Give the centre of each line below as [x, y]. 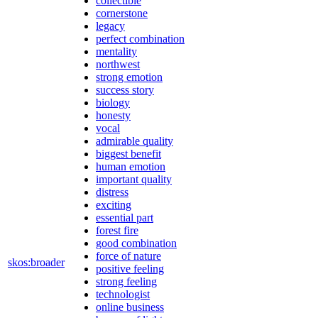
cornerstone [122, 13]
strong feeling [126, 281]
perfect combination [140, 38]
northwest [118, 64]
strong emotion [129, 77]
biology [113, 102]
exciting [114, 204]
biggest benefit [128, 153]
